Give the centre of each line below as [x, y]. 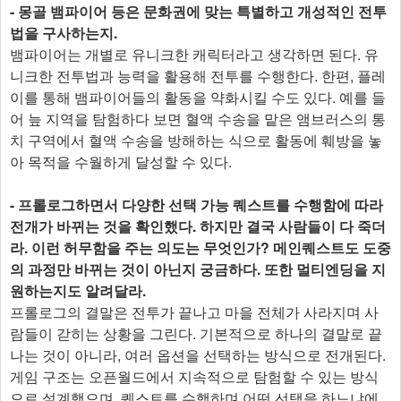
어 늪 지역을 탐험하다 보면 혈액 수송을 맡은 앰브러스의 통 [198, 118]
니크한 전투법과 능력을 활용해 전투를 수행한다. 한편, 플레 [198, 75]
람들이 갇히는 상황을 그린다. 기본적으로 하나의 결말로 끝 [196, 333]
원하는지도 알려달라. [78, 290]
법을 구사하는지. [64, 32]
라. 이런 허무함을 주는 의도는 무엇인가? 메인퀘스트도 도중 [200, 247]
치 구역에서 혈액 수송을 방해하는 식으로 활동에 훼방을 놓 [196, 140]
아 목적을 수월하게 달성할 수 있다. [121, 161]
